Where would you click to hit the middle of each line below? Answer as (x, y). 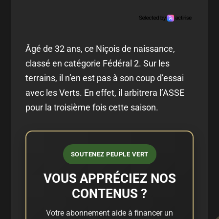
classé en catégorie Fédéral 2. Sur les (98, 63)
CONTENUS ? (109, 193)
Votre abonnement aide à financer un (109, 213)
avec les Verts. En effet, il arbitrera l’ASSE (105, 92)
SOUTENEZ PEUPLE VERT (109, 154)
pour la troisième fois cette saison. (92, 107)
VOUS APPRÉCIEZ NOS (109, 178)
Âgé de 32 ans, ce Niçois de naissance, (100, 48)
